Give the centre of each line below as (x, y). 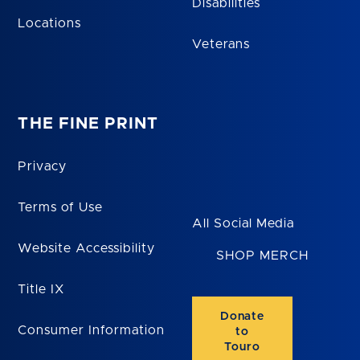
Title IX (41, 289)
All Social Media (243, 223)
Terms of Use (60, 207)
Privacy (43, 166)
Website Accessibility (86, 248)
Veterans (221, 44)
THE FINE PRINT (88, 123)
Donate (242, 317)
